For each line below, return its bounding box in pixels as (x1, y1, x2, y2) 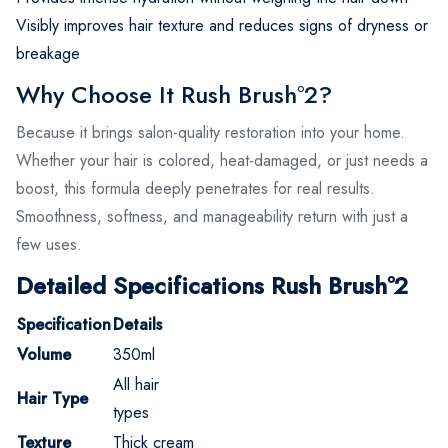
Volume (17, 342, 71, 366)
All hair (113, 372, 159, 396)
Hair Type (17, 386, 88, 410)
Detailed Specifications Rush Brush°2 (16, 267, 408, 303)
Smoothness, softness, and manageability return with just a (16, 204, 408, 228)
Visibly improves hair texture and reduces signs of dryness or (16, 13, 428, 37)
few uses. (16, 232, 82, 256)
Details (113, 312, 162, 336)
